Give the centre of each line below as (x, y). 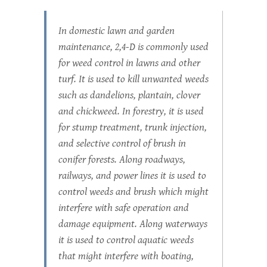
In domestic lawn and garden (117, 30)
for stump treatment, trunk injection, (133, 127)
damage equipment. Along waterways (133, 223)
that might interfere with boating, (126, 256)
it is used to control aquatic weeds (126, 240)
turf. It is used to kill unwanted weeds (133, 79)
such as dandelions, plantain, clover (129, 95)
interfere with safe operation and (124, 207)
